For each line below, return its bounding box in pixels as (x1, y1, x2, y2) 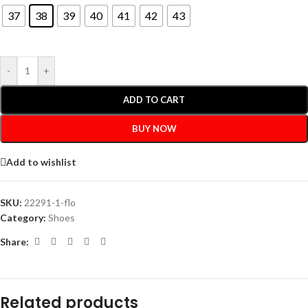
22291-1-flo (24, 197, 76, 208)
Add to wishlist (6, 155, 76, 168)
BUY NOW (131, 123, 177, 134)
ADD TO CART (123, 94, 185, 105)
